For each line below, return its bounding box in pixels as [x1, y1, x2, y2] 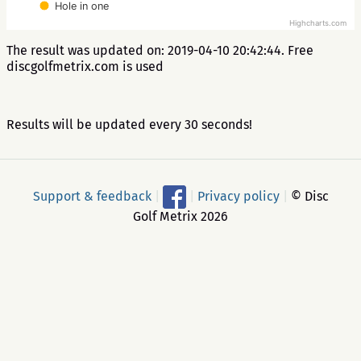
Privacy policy [197, 188, 280, 204]
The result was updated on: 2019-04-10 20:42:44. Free [6, 43, 313, 58]
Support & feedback [32, 188, 151, 204]
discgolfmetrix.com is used [6, 59, 164, 74]
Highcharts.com [289, 19, 346, 28]
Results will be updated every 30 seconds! [6, 117, 252, 132]
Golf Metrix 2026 [133, 209, 228, 224]
